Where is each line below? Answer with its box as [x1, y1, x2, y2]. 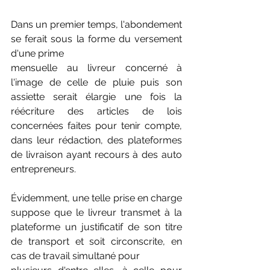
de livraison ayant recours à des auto [11, 149, 182, 160]
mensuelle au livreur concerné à [11, 62, 182, 74]
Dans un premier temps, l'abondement [11, 19, 182, 30]
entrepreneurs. [11, 163, 76, 175]
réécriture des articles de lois [11, 105, 182, 117]
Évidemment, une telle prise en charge [11, 192, 182, 204]
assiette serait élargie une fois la [11, 91, 182, 102]
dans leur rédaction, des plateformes [11, 134, 182, 146]
